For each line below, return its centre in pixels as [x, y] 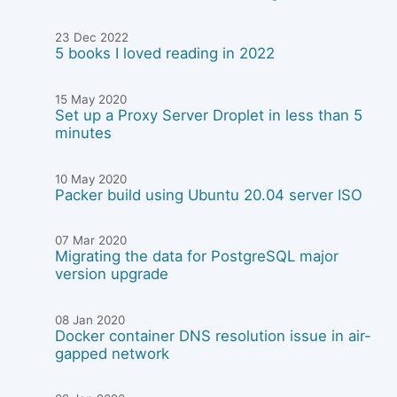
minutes [84, 132]
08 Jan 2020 [90, 319]
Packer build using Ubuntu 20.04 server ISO [209, 195]
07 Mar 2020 [91, 241]
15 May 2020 [91, 99]
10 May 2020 [91, 179]
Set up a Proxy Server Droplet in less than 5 [209, 115]
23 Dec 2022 [92, 38]
